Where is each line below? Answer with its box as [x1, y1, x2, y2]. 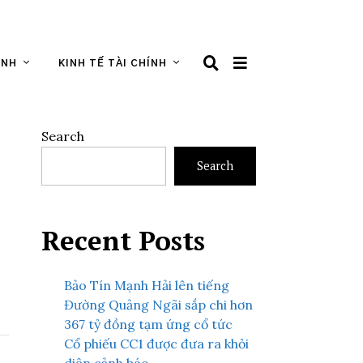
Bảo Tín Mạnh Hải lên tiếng [64, 277, 229, 293]
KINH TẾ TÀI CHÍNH [58, 58, 167, 68]
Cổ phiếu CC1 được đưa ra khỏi [64, 335, 249, 352]
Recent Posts [41, 223, 205, 258]
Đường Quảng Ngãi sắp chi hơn [64, 297, 253, 313]
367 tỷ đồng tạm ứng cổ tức [64, 316, 233, 332]
